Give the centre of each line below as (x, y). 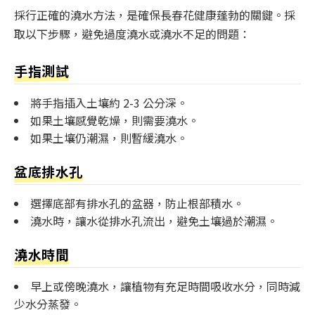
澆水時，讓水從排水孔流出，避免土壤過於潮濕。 (154, 220)
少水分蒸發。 (48, 303)
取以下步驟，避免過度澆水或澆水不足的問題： (132, 34)
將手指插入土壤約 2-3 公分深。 (109, 102)
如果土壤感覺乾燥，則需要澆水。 (115, 120)
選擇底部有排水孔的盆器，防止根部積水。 (137, 203)
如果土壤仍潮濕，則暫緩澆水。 (109, 137)
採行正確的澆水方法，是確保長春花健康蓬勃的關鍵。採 (155, 15)
